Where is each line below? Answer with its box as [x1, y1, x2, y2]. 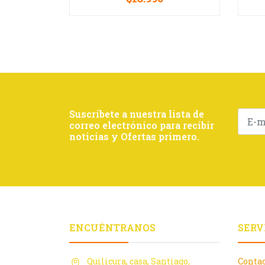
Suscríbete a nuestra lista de [69, 108, 204, 121]
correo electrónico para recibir [69, 119, 214, 132]
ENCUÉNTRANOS [69, 221, 156, 234]
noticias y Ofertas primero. [69, 130, 199, 143]
